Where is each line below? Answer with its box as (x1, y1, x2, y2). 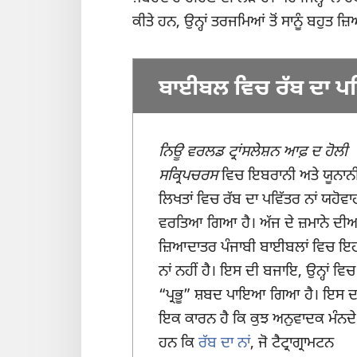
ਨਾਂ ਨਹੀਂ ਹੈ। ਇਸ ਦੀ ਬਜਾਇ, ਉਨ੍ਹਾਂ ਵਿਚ (159, 262, 355, 283)
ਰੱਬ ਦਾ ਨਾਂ (198, 334, 250, 355)
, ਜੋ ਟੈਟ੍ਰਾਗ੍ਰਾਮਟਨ (250, 334, 334, 355)
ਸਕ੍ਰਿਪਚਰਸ (159, 167, 218, 187)
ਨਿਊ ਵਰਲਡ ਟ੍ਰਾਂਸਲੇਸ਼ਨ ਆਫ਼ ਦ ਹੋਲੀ (159, 143, 347, 163)
